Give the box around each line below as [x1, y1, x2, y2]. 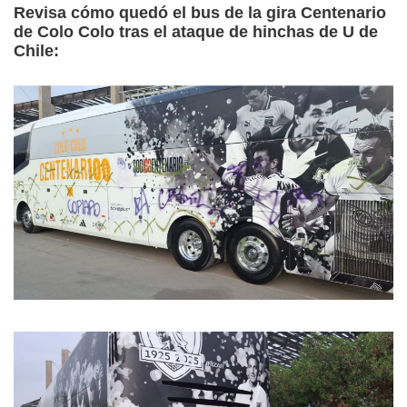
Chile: [14, 42, 59, 61]
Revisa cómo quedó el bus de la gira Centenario [14, 4, 386, 23]
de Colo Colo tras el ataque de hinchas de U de [14, 23, 378, 42]
